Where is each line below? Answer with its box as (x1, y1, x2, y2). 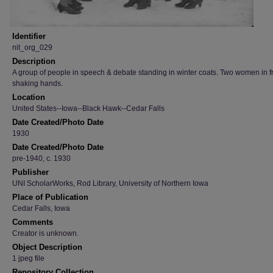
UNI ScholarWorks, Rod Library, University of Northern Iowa (12, 179, 208, 188)
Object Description (12, 243, 82, 252)
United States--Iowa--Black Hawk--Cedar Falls (12, 104, 165, 113)
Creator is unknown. (12, 229, 79, 238)
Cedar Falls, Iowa (12, 204, 70, 213)
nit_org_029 (12, 43, 52, 52)
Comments (12, 218, 53, 227)
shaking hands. (12, 79, 63, 88)
